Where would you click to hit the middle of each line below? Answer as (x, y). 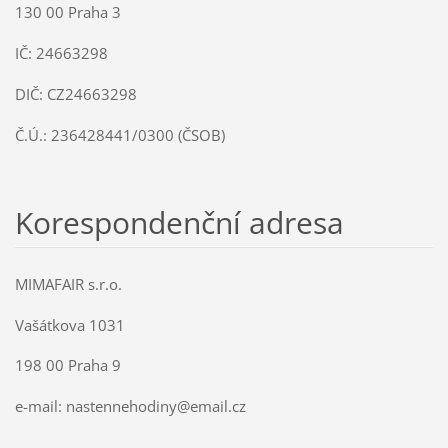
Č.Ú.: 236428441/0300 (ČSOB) (119, 134)
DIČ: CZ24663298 (75, 93)
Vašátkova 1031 (189, 324)
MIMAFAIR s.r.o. (174, 283)
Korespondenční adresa (179, 222)
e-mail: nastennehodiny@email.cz (130, 406)
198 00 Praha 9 (179, 365)
